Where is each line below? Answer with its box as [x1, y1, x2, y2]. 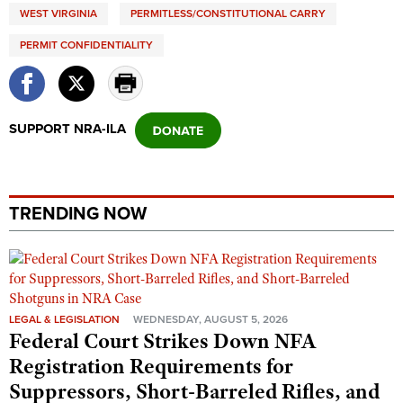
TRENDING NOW [9, 203, 147, 225]
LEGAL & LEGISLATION [9, 313, 120, 326]
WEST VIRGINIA [20, 7, 97, 20]
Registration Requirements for [9, 353, 293, 380]
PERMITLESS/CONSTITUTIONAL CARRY [130, 7, 326, 20]
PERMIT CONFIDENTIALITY [20, 39, 153, 51]
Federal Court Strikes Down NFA [9, 327, 316, 354]
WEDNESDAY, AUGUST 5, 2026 [133, 313, 288, 326]
